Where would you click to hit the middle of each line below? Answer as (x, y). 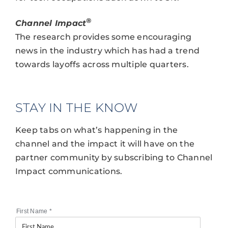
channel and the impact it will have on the (105, 144)
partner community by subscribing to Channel (114, 158)
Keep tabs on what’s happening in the (96, 130)
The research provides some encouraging (103, 37)
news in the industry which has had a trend (107, 51)
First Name (33, 211)
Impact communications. (69, 172)
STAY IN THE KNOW (76, 108)
